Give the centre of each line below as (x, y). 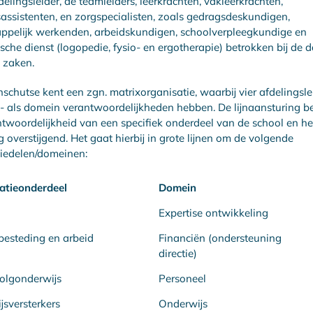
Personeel (182, 278)
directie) (217, 253)
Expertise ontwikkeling (213, 212)
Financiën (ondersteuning (220, 238)
